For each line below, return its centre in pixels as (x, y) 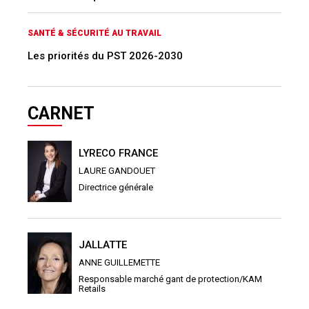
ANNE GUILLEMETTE (120, 262)
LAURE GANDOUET (117, 170)
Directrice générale (116, 187)
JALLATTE (103, 245)
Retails (92, 288)
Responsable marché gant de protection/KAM (170, 279)
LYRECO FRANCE (118, 153)
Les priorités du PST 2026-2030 (105, 56)
